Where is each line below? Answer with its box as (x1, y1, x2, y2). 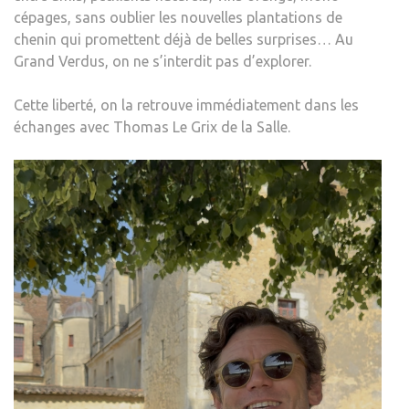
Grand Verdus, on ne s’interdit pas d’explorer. (14, 52, 311, 69)
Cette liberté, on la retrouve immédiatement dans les (14, 96, 359, 113)
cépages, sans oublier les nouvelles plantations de (14, 8, 342, 26)
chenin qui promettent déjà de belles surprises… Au (14, 30, 353, 47)
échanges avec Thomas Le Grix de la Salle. (14, 118, 290, 135)
